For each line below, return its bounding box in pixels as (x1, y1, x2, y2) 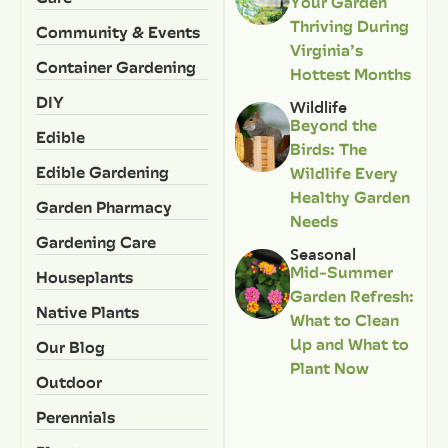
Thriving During (289, 12, 409, 39)
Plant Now (289, 354, 369, 381)
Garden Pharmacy (36, 193, 172, 220)
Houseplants (36, 263, 133, 290)
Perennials (36, 403, 115, 430)
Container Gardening (36, 53, 196, 80)
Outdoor (36, 368, 102, 395)
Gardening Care (36, 228, 156, 255)
